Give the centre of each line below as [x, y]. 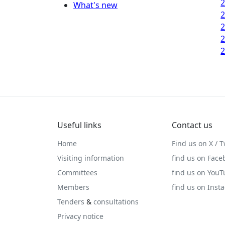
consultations [116, 202]
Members [73, 187]
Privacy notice [80, 216]
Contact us [192, 125]
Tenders [71, 202]
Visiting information [91, 158]
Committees [77, 173]
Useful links [79, 125]
